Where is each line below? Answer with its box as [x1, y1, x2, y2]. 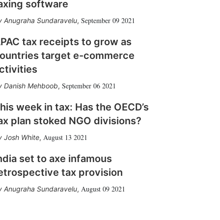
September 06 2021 [62, 81, 116, 90]
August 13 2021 [43, 133, 87, 142]
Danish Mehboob [4, 82, 58, 90]
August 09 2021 [81, 184, 125, 193]
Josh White [4, 133, 39, 141]
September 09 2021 [81, 16, 135, 25]
